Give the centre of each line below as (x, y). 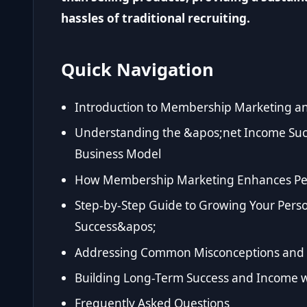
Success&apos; (115, 227)
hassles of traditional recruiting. (156, 18)
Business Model (118, 154)
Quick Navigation (137, 70)
